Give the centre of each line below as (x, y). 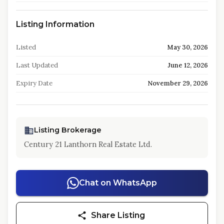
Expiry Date (34, 83)
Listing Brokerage (68, 130)
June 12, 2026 (188, 65)
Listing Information (55, 24)
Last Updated (37, 65)
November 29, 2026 (178, 83)
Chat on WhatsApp (118, 183)
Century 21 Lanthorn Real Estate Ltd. (88, 144)
